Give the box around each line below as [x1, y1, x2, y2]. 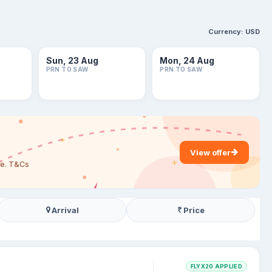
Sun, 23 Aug [46, 55, 98, 66]
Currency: [208, 27, 243, 36]
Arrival [52, 205, 80, 215]
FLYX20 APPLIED [190, 263, 242, 270]
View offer [190, 147, 231, 157]
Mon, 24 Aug [160, 55, 215, 66]
